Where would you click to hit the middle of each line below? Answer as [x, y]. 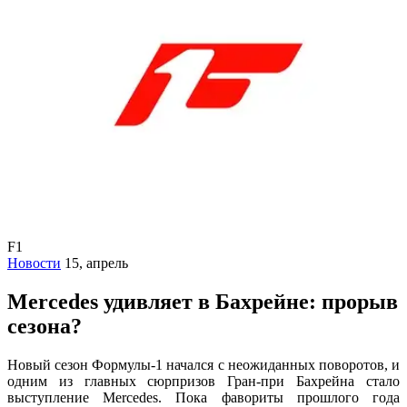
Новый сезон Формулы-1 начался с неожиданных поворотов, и [203, 364]
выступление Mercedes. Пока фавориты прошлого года [203, 397]
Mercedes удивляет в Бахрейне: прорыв [203, 301]
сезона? [45, 326]
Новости [34, 263]
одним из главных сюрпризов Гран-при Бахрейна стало [203, 381]
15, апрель [96, 263]
